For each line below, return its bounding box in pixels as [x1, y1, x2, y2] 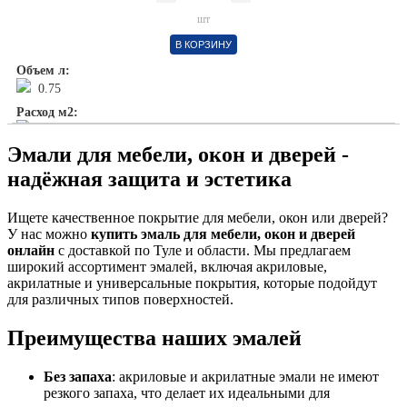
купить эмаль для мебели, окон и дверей [91, 225, 355, 242]
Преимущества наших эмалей [7, 325, 302, 350]
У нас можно [7, 225, 91, 242]
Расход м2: [16, 105, 78, 119]
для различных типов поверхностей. [7, 291, 233, 307]
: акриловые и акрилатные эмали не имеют [112, 368, 379, 384]
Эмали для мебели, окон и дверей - [7, 142, 349, 166]
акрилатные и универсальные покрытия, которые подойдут [7, 274, 377, 291]
